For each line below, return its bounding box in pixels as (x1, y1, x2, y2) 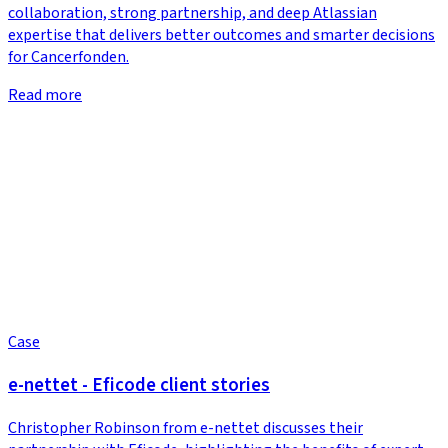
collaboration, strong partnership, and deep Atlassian (8, 2, 377, 25)
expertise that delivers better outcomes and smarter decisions (8, 24, 435, 47)
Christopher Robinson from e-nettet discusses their (8, 416, 363, 439)
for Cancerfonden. (8, 46, 129, 69)
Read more (8, 84, 82, 107)
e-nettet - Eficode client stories (8, 371, 270, 398)
